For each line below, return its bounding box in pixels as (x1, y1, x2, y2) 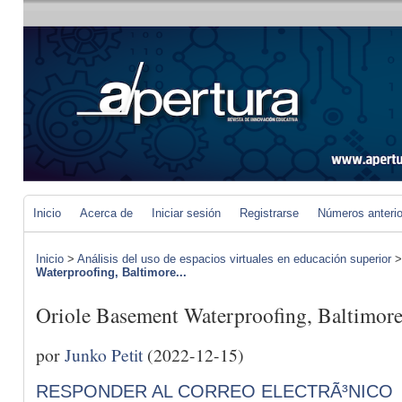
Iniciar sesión (152, 206, 221, 220)
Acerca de (80, 206, 133, 220)
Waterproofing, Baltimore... (36, 266, 187, 279)
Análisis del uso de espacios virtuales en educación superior (77, 252, 391, 266)
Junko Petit (65, 342, 143, 366)
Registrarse (240, 206, 299, 220)
